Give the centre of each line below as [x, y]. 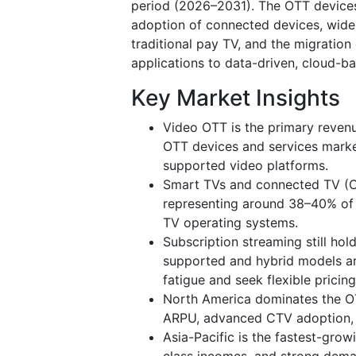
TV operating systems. [230, 222]
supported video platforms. [246, 165]
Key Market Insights [236, 97]
